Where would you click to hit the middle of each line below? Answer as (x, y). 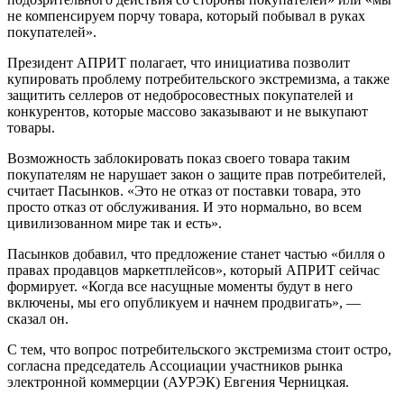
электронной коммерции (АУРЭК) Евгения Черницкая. (178, 381)
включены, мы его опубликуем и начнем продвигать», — (184, 302)
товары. (31, 127)
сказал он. (38, 318)
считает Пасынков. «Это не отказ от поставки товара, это (184, 190)
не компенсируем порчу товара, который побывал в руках (186, 15)
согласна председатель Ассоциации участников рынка (175, 365)
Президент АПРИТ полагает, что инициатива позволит (179, 62)
